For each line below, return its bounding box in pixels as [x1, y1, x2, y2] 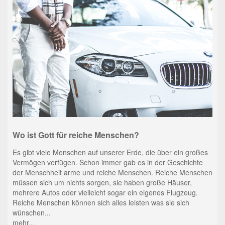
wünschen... [12, 207, 51, 217]
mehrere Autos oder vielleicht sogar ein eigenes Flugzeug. [12, 187, 198, 197]
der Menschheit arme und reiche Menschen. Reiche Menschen [12, 167, 212, 177]
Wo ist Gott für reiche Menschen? [12, 129, 139, 141]
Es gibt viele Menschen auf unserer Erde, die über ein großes [12, 147, 208, 157]
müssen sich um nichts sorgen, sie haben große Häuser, [12, 177, 192, 187]
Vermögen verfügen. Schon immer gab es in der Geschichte [12, 157, 203, 167]
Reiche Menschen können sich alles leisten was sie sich [12, 197, 189, 207]
